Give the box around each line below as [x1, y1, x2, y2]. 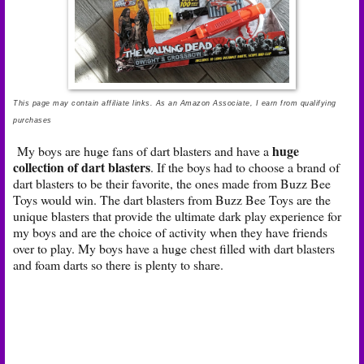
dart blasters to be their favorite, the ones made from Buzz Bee [13, 174, 331, 192]
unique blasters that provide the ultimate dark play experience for [13, 206, 341, 224]
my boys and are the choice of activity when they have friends [13, 223, 327, 240]
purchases [13, 115, 52, 124]
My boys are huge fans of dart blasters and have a [13, 141, 272, 159]
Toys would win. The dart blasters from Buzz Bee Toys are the [13, 190, 331, 208]
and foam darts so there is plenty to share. [13, 255, 227, 273]
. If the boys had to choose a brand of [150, 158, 340, 175]
